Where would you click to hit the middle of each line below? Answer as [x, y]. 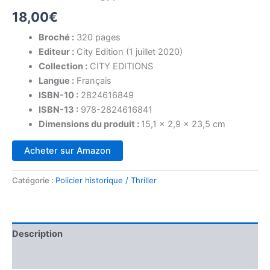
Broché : [56, 38]
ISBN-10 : [58, 96]
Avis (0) [29, 257]
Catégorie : [34, 181]
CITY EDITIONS [120, 67]
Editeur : [56, 52]
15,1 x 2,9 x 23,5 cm [183, 124]
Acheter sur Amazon [67, 151]
